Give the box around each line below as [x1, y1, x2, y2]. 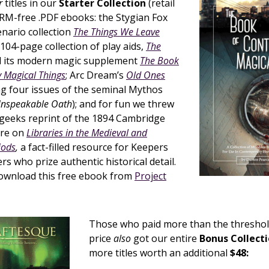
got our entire [131, 232, 199, 245]
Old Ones [126, 68, 165, 82]
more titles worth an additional [89, 246, 230, 259]
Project [134, 169, 166, 183]
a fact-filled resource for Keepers [18, 141, 168, 154]
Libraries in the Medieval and [26, 126, 147, 139]
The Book [140, 54, 179, 67]
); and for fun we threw [72, 97, 174, 110]
